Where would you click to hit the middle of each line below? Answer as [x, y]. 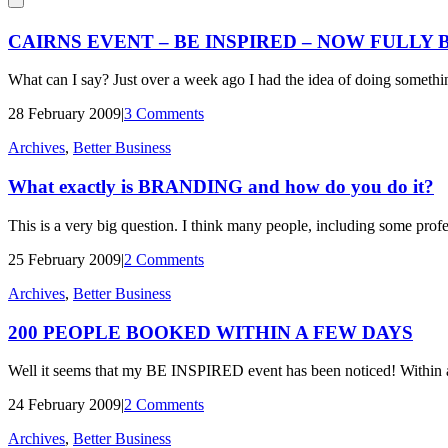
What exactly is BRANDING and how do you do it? [221, 187]
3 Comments [164, 114]
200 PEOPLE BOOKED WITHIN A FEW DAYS [210, 332]
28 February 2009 [64, 114]
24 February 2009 [64, 405]
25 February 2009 [64, 259]
